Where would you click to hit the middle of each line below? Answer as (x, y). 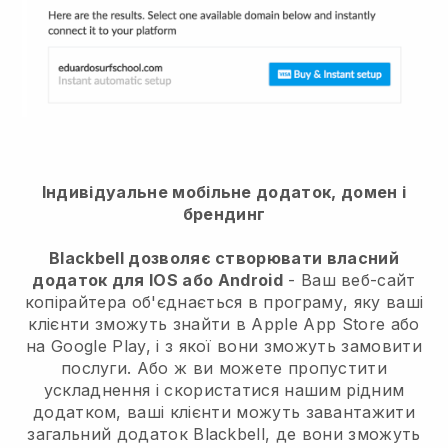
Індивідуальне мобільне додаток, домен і (224, 192)
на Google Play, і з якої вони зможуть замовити (224, 346)
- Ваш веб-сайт (349, 280)
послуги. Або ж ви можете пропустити (224, 368)
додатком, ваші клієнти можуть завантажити (224, 412)
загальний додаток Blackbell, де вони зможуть (224, 434)
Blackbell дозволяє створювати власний (224, 258)
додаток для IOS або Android (157, 280)
